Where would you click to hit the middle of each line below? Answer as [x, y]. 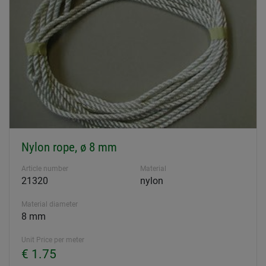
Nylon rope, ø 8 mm [69, 147]
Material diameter [50, 204]
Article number [45, 168]
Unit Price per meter [53, 240]
